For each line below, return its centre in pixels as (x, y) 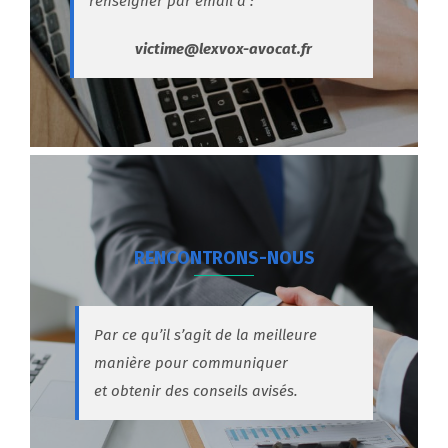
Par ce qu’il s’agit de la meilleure (205, 335)
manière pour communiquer (191, 363)
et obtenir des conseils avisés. (196, 391)
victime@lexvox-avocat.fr (223, 49)
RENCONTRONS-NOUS (224, 257)
